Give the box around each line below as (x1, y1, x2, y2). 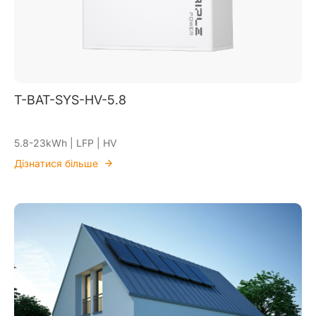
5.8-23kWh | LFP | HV (14, 136, 117, 149)
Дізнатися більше (14, 157, 98, 169)
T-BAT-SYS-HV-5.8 (14, 92, 126, 107)
